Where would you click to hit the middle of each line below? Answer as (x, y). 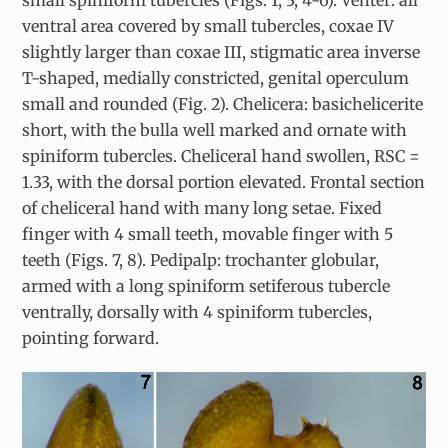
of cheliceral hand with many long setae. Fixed (202, 208)
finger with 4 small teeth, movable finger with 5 (208, 234)
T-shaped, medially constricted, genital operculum (216, 78)
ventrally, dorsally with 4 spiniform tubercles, (197, 312)
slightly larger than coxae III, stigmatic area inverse (221, 52)
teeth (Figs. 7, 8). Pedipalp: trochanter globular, (201, 260)
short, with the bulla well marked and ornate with (215, 130)
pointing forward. (91, 338)
